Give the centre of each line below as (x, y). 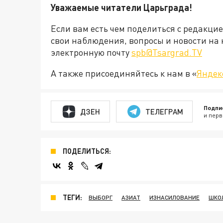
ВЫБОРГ (101, 198)
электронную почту (91, 53)
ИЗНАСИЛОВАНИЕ (174, 198)
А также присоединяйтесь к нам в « (124, 73)
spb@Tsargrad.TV (167, 53)
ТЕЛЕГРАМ (164, 111)
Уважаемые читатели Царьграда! (121, 8)
